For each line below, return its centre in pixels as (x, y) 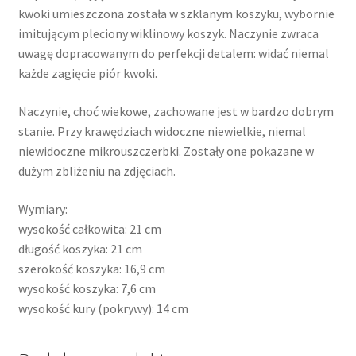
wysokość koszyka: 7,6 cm (87, 288)
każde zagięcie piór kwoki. (87, 74)
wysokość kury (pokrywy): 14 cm (103, 308)
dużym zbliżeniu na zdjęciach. (97, 170)
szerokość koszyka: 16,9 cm (91, 268)
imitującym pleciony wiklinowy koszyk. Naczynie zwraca (168, 34)
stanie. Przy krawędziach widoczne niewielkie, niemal (162, 131)
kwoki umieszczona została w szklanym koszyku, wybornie (176, 14)
